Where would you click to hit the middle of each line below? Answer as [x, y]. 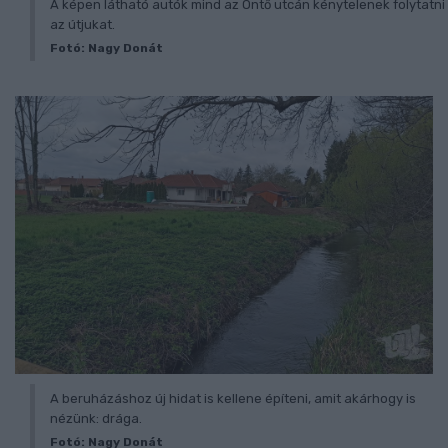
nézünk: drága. [96, 419]
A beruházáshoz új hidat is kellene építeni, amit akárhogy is [233, 399]
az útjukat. [82, 24]
